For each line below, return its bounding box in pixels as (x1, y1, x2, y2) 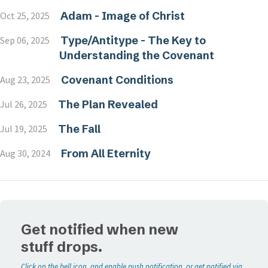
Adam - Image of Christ (60, 9, 185, 23)
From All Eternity (60, 147, 151, 160)
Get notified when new (21, 221, 179, 239)
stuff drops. (21, 238, 103, 256)
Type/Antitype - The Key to (60, 33, 206, 47)
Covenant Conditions (60, 73, 173, 87)
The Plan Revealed (57, 98, 158, 111)
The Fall (57, 122, 100, 136)
